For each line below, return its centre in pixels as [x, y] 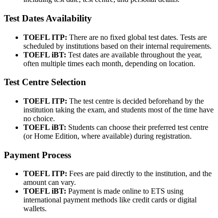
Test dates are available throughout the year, [134, 54]
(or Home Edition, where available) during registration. [108, 136]
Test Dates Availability [48, 18]
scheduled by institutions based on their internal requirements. [118, 46]
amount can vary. [50, 182]
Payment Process [37, 155]
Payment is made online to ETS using [126, 191]
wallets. [35, 209]
